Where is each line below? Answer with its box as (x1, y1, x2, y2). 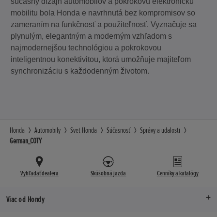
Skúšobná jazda (91, 169, 126, 178)
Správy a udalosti (140, 125, 180, 136)
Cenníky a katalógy (156, 169, 199, 178)
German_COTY (10, 136, 42, 146)
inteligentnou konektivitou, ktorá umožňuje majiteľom (11, 55, 191, 64)
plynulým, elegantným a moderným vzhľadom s (11, 32, 172, 41)
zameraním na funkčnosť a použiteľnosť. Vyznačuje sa (11, 20, 197, 29)
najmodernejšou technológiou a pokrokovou (11, 44, 162, 52)
